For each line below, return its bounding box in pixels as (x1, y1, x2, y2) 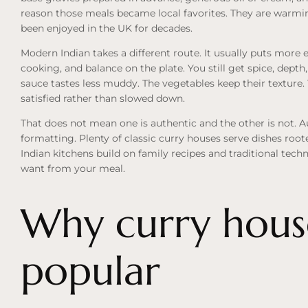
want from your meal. (21, 162, 125, 175)
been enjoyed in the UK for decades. (21, 22, 192, 35)
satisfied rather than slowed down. (21, 92, 185, 105)
